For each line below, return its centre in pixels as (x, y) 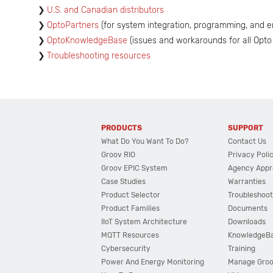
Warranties (247, 182)
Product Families (131, 208)
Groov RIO (119, 155)
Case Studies (124, 182)
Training (242, 249)
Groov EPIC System (135, 168)
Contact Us (247, 141)
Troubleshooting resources (99, 56)
